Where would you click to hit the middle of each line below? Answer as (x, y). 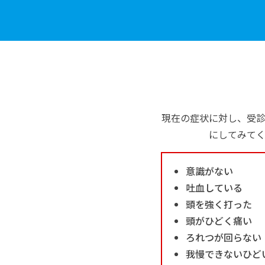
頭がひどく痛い (219, 220)
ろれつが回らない (224, 237)
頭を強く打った (219, 204)
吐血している (214, 187)
